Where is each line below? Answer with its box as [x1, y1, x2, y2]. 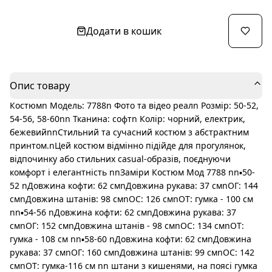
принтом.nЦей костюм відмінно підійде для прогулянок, [10, 139, 246, 151]
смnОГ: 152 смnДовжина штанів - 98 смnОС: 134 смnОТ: [10, 219, 244, 231]
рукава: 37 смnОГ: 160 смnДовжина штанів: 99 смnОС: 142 [10, 246, 254, 258]
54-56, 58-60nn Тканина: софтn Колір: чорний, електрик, [10, 112, 245, 124]
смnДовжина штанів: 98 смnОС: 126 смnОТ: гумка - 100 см [10, 192, 253, 205]
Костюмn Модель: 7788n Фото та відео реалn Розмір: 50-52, [10, 99, 259, 111]
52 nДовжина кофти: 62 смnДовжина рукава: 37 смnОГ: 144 [10, 179, 258, 191]
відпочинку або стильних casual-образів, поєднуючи [10, 152, 231, 165]
